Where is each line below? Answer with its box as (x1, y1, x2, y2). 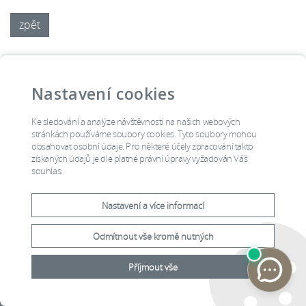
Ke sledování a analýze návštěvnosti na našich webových (31, 115, 240, 128)
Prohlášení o (206, 266, 262, 279)
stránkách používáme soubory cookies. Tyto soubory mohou (31, 128, 258, 140)
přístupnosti (204, 281, 255, 294)
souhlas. (31, 165, 63, 177)
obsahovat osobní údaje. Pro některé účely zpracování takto (31, 140, 253, 152)
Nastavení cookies (31, 83, 175, 105)
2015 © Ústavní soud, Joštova (10, 264, 136, 277)
